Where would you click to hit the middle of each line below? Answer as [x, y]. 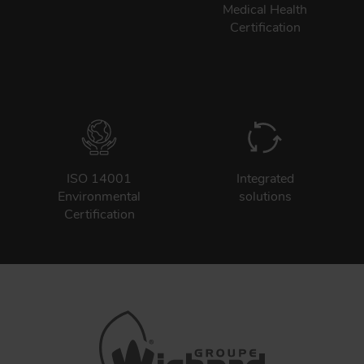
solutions [265, 196]
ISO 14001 [99, 178]
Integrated [265, 178]
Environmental [99, 196]
